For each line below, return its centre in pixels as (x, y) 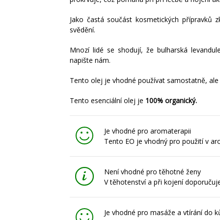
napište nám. (90, 60)
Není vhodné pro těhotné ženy (152, 172)
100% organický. (170, 101)
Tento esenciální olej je (107, 101)
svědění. (82, 30)
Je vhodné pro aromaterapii (148, 131)
